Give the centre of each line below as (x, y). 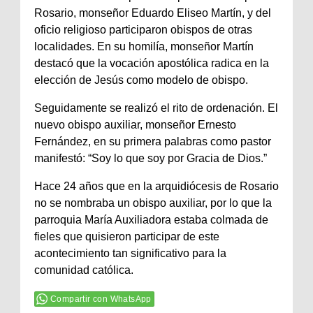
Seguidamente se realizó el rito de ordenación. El (156, 108)
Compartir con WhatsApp (101, 299)
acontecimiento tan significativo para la (130, 253)
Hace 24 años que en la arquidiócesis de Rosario (156, 186)
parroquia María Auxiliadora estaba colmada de (151, 219)
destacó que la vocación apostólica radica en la (152, 63)
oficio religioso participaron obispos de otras (143, 29)
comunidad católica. (84, 270)
